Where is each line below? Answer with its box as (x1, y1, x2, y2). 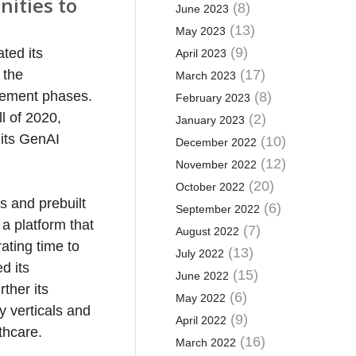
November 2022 (175, 158, 257, 171)
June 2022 (175, 269, 229, 282)
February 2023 (175, 91, 250, 104)
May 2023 (175, 25, 226, 37)
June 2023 (175, 2, 229, 15)
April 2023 (175, 47, 226, 60)
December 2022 (175, 136, 257, 149)
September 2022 (175, 203, 260, 215)
